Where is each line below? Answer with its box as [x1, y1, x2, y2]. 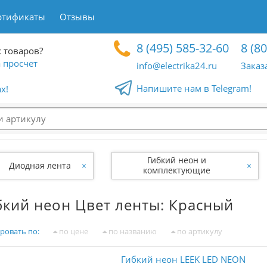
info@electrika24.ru [136, 60, 218, 72]
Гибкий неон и [147, 154, 206, 166]
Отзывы [60, 11, 95, 23]
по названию [107, 226, 157, 237]
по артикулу [175, 226, 222, 237]
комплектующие [142, 164, 210, 176]
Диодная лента [9, 159, 71, 171]
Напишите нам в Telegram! [136, 82, 252, 94]
